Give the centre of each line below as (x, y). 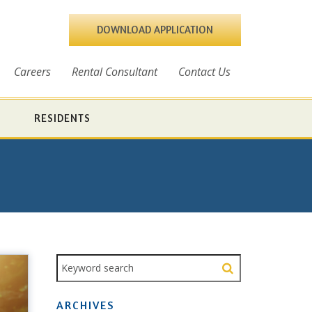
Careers (32, 71)
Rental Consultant (115, 71)
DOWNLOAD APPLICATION (155, 29)
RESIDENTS (62, 118)
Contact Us (204, 71)
